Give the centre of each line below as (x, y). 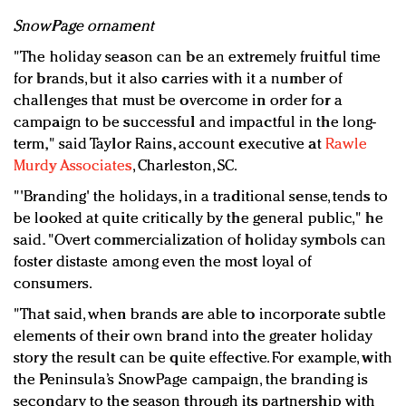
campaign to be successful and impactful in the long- (195, 123)
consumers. (53, 285)
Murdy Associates (73, 167)
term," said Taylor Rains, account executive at (169, 145)
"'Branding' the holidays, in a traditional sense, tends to (201, 198)
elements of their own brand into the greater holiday (193, 337)
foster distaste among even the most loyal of (163, 263)
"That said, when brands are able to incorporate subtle (200, 315)
